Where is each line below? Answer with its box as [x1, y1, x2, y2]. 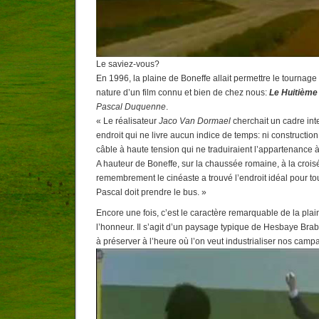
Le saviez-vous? [96, 59, 159, 70]
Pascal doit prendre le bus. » [96, 187, 206, 198]
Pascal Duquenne [96, 102, 166, 113]
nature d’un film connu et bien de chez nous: [96, 88, 269, 98]
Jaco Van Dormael [159, 116, 231, 127]
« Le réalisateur [96, 116, 159, 127]
